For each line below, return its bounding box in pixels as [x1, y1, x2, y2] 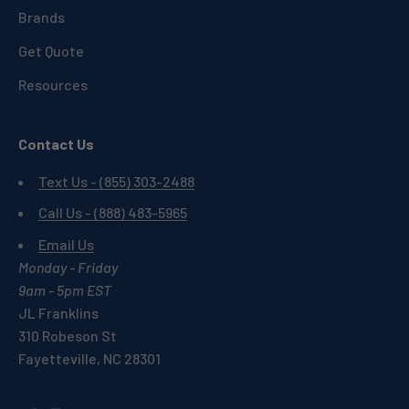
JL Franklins [18, 303, 99, 321]
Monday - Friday [18, 257, 118, 276]
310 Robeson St [18, 326, 117, 344]
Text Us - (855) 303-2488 [38, 172, 194, 190]
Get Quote [18, 41, 84, 59]
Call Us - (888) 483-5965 [38, 204, 187, 222]
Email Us [38, 235, 94, 253]
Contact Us [18, 134, 94, 152]
